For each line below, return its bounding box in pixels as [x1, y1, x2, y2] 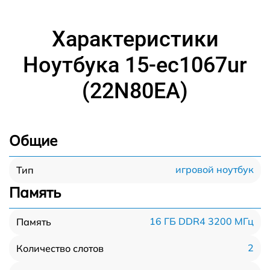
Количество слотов [16, 242, 104, 254]
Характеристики [51, 26, 219, 52]
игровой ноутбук [175, 163, 254, 176]
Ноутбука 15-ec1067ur [23, 52, 247, 78]
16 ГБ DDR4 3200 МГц [149, 215, 254, 228]
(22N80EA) [82, 78, 188, 104]
